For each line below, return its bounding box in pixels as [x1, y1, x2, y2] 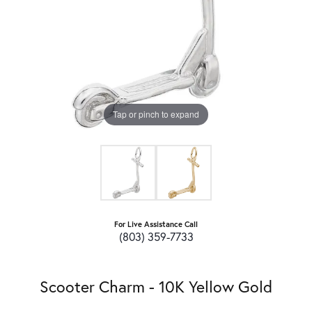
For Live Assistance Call [114, 218, 198, 229]
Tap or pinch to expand [113, 108, 199, 120]
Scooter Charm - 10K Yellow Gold [40, 275, 272, 297]
